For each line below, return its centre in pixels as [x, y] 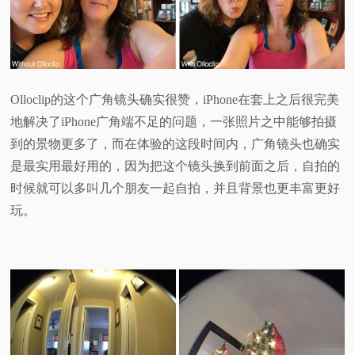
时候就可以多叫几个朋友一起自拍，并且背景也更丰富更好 [176, 189]
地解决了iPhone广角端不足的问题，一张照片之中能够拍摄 [174, 122]
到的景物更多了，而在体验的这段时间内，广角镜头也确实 [176, 144]
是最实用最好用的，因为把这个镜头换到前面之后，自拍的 [176, 166]
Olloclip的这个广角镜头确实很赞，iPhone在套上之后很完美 [175, 100]
